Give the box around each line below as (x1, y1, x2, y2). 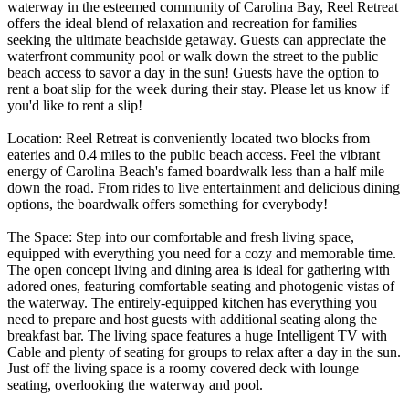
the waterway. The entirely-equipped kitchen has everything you (7, 294, 377, 310)
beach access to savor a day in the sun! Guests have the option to (7, 64, 379, 80)
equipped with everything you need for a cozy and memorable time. (7, 245, 396, 261)
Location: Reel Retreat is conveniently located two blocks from (7, 130, 370, 146)
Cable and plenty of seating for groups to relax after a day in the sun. (7, 343, 401, 360)
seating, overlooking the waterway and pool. (7, 376, 263, 393)
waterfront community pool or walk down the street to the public (7, 47, 378, 64)
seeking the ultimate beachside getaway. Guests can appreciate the (7, 31, 386, 47)
